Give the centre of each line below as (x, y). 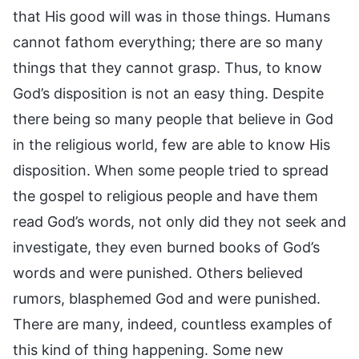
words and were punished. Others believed (158, 272)
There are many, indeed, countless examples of (173, 324)
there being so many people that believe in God (173, 119)
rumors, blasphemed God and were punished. (167, 298)
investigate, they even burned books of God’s (166, 247)
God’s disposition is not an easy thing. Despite (168, 93)
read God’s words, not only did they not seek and (179, 221)
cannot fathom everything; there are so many (168, 42)
